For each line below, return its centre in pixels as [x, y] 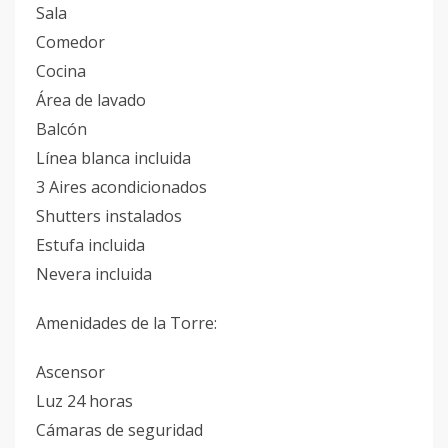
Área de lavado [91, 100]
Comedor [70, 42]
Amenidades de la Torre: [126, 323]
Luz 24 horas [84, 401]
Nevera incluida [94, 274]
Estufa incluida [90, 245]
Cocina [61, 71]
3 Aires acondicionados [121, 187]
